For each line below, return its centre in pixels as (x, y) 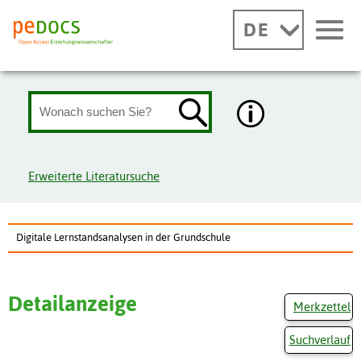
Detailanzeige (73, 303)
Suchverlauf (320, 340)
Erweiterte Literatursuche (94, 176)
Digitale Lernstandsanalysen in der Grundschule (123, 237)
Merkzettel (322, 306)
